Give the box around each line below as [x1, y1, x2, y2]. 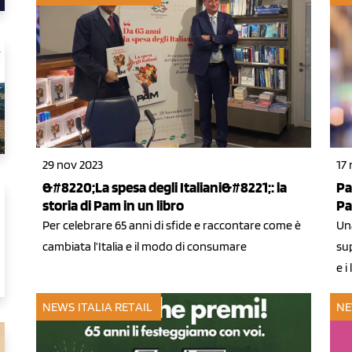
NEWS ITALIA [42, 299, 113, 314]
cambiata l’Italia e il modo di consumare [42, 238, 247, 254]
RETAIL [115, 299, 152, 314]
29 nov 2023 [42, 156, 103, 172]
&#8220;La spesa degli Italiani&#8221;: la [42, 178, 287, 196]
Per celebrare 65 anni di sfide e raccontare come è [42, 217, 301, 233]
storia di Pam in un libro [42, 196, 184, 214]
